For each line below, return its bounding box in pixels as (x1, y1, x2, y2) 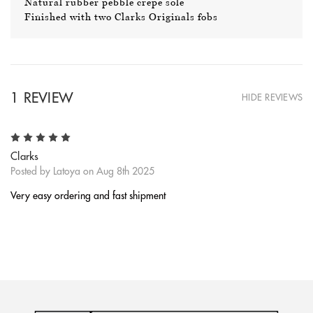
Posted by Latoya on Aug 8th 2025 (10, 165, 154, 178)
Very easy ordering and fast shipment (10, 189, 166, 203)
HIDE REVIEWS (242, 92, 303, 103)
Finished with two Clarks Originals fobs (24, 11, 218, 23)
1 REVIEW (10, 89, 73, 107)
